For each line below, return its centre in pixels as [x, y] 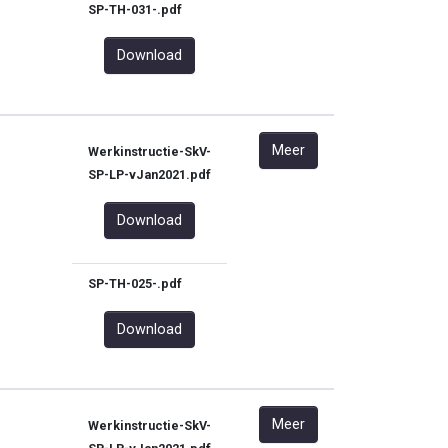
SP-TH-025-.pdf [135, 283]
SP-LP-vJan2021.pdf [149, 174]
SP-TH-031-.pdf [135, 9]
